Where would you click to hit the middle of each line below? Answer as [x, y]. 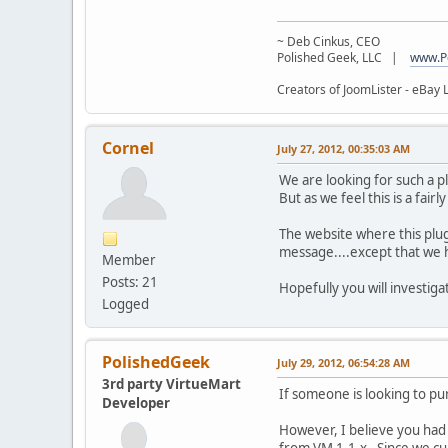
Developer [136, 402]
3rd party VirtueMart [171, 383]
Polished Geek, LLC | [343, 57]
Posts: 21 [130, 281]
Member [129, 259]
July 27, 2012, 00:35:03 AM [343, 148]
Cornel [128, 147]
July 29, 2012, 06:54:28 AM [343, 362]
